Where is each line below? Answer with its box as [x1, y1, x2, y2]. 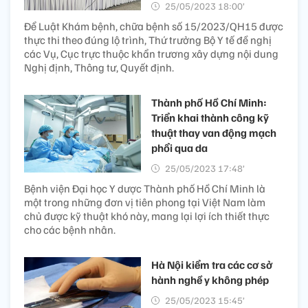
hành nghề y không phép [151, 272, 269, 287]
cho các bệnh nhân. [24, 222, 115, 236]
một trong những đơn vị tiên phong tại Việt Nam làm [24, 195, 265, 209]
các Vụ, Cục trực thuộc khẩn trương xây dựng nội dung [24, 46, 278, 60]
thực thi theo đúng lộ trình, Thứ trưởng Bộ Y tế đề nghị [24, 32, 272, 47]
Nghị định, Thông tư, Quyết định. [24, 60, 174, 74]
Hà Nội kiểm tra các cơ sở [151, 257, 272, 272]
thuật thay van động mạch [151, 125, 276, 140]
